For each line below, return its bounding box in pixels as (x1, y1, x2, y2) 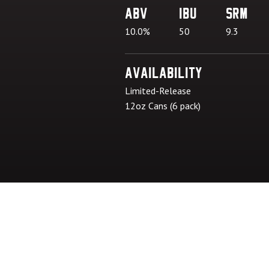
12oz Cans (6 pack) (125, 100, 201, 112)
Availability (125, 65, 202, 82)
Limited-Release (125, 85, 191, 97)
